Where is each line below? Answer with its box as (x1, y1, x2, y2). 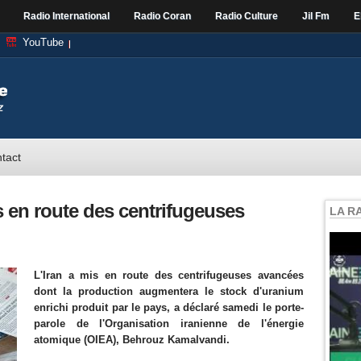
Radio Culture (215, 10, 278, 22)
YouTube (23, 36, 64, 48)
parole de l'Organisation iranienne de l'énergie (34, 317, 304, 330)
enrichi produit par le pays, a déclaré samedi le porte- (34, 301, 304, 313)
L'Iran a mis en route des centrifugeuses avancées (34, 269, 304, 281)
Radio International (23, 10, 110, 22)
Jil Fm (302, 10, 330, 22)
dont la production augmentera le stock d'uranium (34, 285, 304, 297)
